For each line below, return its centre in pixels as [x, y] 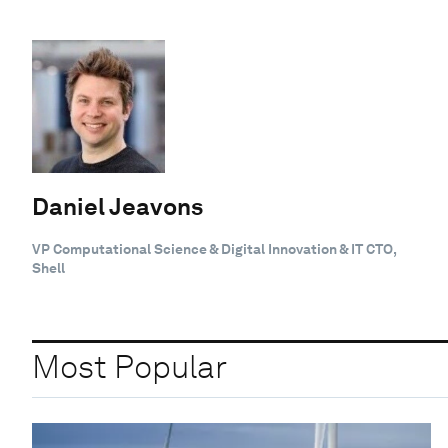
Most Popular [129, 367]
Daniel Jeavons [117, 206]
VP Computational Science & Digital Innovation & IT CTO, [214, 248]
